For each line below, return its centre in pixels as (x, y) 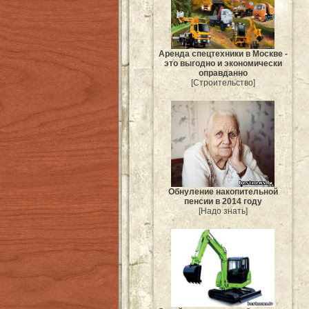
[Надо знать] (223, 211)
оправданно (223, 73)
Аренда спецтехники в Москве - (223, 53)
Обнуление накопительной (223, 192)
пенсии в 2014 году (223, 202)
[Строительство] (223, 82)
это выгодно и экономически (223, 63)
